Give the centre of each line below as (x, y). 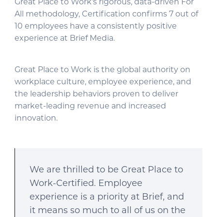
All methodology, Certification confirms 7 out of (106, 14)
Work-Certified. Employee (86, 183)
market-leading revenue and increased (90, 106)
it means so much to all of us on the (108, 210)
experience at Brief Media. (65, 38)
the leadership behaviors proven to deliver (96, 94)
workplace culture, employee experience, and (103, 82)
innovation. (36, 118)
